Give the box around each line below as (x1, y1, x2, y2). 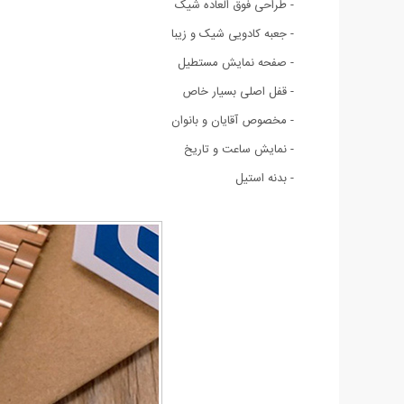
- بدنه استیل (235, 168, 294, 188)
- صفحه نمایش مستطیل (178, 52, 294, 73)
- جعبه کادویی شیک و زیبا (171, 23, 294, 44)
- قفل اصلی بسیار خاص (182, 81, 294, 102)
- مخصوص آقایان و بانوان (171, 110, 294, 131)
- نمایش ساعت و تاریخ (184, 139, 294, 160)
